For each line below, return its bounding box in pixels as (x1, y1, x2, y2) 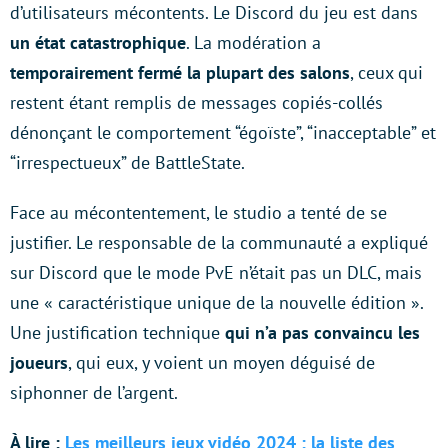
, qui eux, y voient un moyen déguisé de (68, 350, 375, 374)
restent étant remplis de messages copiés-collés (10, 90, 383, 114)
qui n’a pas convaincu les (225, 320, 420, 344)
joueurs (10, 350, 68, 374)
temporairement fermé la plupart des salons (10, 60, 350, 84)
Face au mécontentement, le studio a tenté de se (10, 200, 387, 224)
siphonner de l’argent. (10, 380, 178, 404)
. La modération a (186, 30, 321, 54)
